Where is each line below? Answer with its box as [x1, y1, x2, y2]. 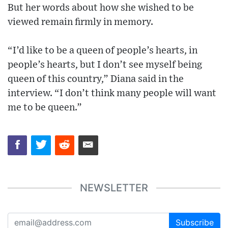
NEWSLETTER [80, 182, 148, 194]
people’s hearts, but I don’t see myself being [8, 60, 203, 70]
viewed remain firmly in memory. [8, 17, 153, 27]
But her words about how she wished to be [8, 3, 194, 13]
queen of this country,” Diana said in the [8, 74, 184, 84]
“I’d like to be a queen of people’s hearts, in [8, 46, 197, 56]
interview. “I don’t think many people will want [8, 89, 216, 99]
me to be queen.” [8, 103, 82, 113]
